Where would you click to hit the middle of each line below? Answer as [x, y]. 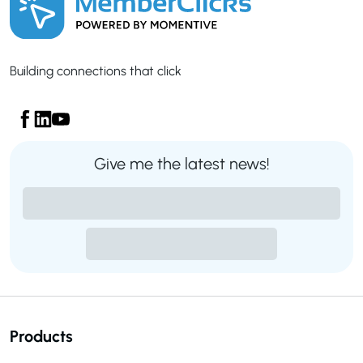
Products [41, 336]
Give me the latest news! [181, 163]
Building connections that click [96, 70]
